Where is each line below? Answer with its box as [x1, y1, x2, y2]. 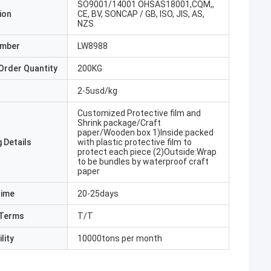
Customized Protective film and [77, 108, 201, 118]
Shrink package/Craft [77, 118, 161, 128]
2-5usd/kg [77, 86, 117, 96]
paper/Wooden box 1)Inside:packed [77, 128, 214, 137]
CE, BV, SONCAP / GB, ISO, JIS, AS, [77, 9, 204, 19]
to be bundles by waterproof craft [77, 157, 209, 166]
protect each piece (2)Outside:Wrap [77, 147, 217, 157]
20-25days [77, 189, 119, 198]
